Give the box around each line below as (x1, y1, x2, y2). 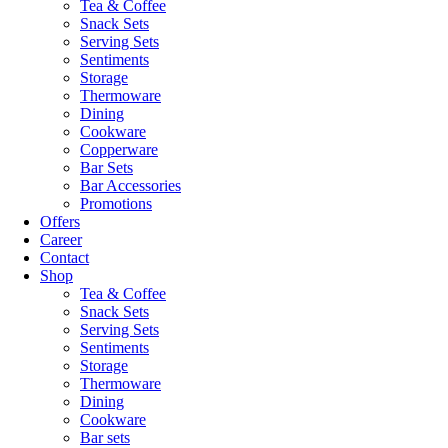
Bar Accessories (80, 177, 181, 194)
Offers (40, 213, 80, 230)
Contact (40, 249, 89, 266)
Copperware (80, 141, 158, 158)
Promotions (80, 195, 152, 212)
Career (40, 231, 82, 248)
